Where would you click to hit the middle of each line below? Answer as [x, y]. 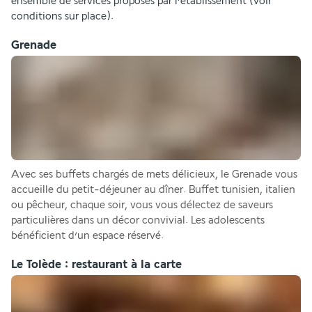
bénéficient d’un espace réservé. [87, 235]
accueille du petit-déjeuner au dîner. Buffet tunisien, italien [153, 189]
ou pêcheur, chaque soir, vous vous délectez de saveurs [142, 205]
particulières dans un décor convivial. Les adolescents [138, 220]
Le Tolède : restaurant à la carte [96, 264]
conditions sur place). [62, 16]
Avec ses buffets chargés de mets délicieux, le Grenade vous [154, 174]
